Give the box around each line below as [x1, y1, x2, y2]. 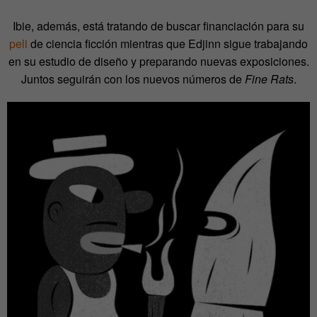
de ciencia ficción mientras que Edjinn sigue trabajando [28, 35, 308, 52]
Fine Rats [244, 71, 294, 88]
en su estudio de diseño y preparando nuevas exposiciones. [8, 53, 309, 70]
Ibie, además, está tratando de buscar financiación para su [13, 18, 304, 35]
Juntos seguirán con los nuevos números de [21, 71, 245, 88]
